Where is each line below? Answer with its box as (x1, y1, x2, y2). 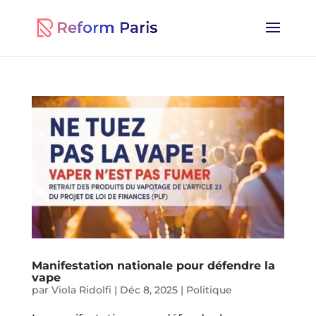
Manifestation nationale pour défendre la (31, 258, 275, 272)
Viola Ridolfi (51, 283, 111, 296)
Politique (186, 283, 232, 296)
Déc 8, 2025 (119, 283, 178, 296)
